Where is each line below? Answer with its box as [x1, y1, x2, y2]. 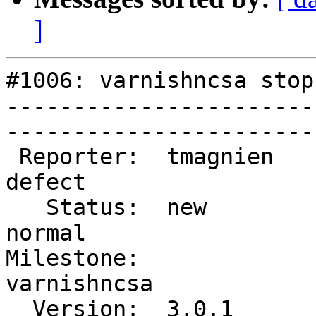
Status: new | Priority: [6, 195, 46, 221]
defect [6, 169, 153, 195]
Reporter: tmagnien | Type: [6, 144, 19, 170]
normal [6, 220, 153, 246]
